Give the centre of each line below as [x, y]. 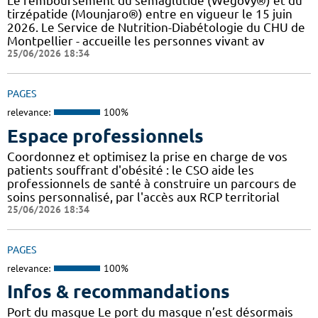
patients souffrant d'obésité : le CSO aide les [131, 170]
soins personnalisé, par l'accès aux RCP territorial [143, 197]
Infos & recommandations [119, 292]
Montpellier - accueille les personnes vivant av [136, 41]
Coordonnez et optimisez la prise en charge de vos [147, 156]
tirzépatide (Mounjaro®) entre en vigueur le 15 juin [150, 14]
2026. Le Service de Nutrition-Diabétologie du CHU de [156, 28]
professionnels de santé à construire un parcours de [152, 183]
